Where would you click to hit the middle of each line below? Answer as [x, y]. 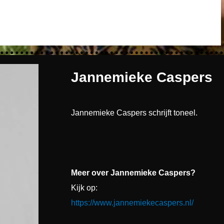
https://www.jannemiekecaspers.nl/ [132, 202]
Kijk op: [84, 187]
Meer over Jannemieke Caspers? [133, 172]
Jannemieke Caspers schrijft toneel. [134, 112]
